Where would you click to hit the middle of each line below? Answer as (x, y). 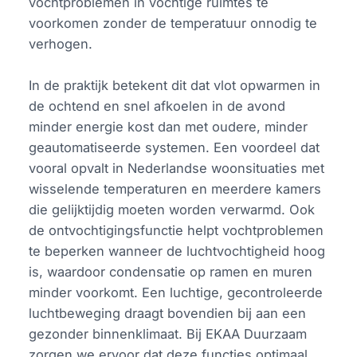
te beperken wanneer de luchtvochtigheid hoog (177, 251)
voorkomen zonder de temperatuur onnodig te (173, 23)
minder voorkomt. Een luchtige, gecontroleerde (176, 292)
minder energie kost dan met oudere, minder (169, 126)
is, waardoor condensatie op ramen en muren (171, 271)
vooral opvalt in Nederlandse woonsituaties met (177, 168)
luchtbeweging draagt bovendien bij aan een (168, 313)
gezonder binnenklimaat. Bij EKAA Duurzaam (168, 333)
